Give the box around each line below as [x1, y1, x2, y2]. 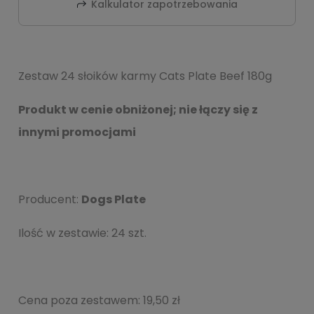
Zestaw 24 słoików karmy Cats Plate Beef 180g [18, 68, 272, 85]
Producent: [18, 191, 81, 208]
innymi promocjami [18, 124, 136, 141]
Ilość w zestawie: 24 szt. [18, 225, 146, 242]
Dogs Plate [81, 191, 146, 208]
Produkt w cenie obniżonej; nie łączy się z [18, 102, 258, 118]
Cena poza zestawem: [18, 292, 143, 309]
